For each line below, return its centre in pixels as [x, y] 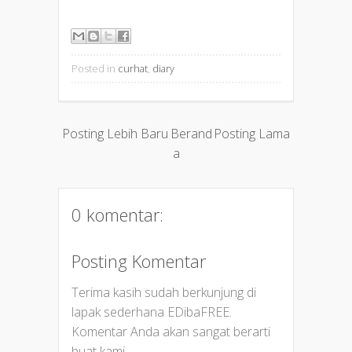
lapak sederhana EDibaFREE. [152, 312]
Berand [191, 134]
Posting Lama [252, 134]
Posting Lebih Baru [115, 134]
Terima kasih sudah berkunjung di [164, 293]
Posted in [95, 69]
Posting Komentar [139, 261]
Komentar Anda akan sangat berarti [171, 332]
